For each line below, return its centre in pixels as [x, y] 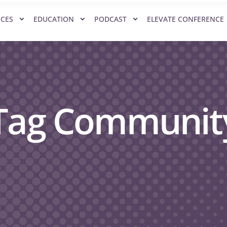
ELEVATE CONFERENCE [185, 19]
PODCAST [110, 19]
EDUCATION [54, 19]
